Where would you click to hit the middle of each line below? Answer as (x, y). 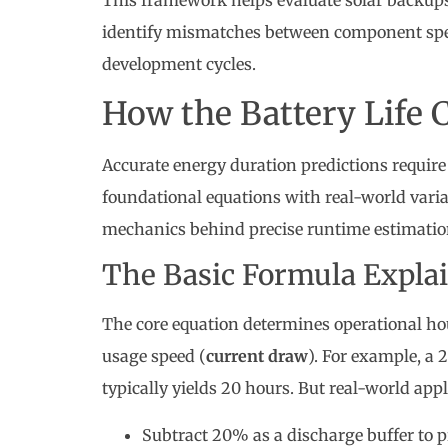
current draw (256, 356)
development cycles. (178, 64)
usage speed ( (153, 356)
